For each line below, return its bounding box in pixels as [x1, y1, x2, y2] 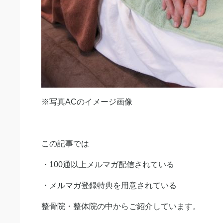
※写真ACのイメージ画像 [41, 98, 132, 106]
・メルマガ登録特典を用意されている [41, 181, 177, 190]
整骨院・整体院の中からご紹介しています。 [41, 202, 201, 211]
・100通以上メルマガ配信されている [41, 160, 174, 169]
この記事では [41, 139, 89, 148]
